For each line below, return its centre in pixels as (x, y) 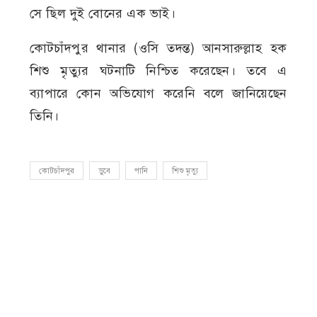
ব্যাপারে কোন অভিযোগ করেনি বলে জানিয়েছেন (158, 94)
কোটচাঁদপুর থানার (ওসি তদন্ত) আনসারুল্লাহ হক (158, 48)
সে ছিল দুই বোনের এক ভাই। (105, 14)
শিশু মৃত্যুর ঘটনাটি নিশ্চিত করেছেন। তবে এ (158, 71)
